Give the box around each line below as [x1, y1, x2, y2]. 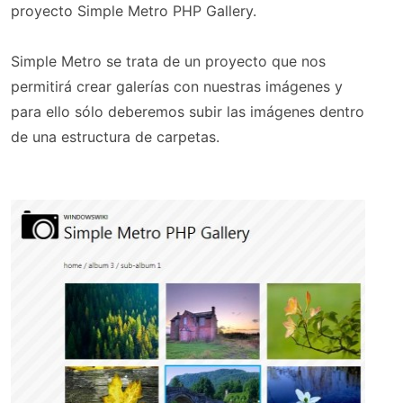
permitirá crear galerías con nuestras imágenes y [11, 77, 343, 96]
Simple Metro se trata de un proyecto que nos [11, 52, 326, 71]
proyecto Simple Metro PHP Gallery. [11, 2, 256, 21]
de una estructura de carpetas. [11, 128, 219, 147]
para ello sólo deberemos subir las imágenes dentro [11, 103, 364, 121]
